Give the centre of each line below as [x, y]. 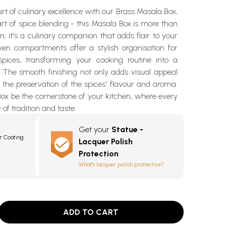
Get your [95, 129]
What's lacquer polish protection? [122, 164]
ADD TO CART [91, 212]
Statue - [127, 129]
